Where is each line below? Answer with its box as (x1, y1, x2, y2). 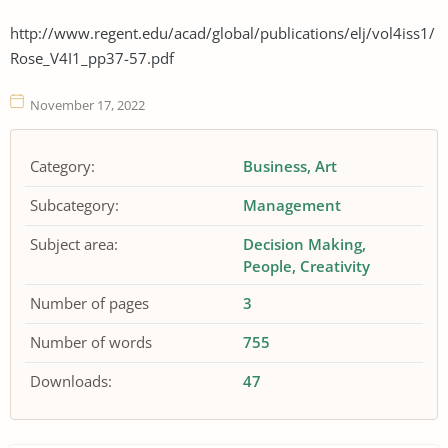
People (243, 256, 293, 276)
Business (243, 156, 308, 176)
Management (243, 195, 342, 215)
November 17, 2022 (30, 95, 145, 114)
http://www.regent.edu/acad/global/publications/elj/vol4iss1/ (10, 22, 435, 43)
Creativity (300, 256, 371, 276)
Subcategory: (30, 195, 119, 215)
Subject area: (30, 234, 118, 254)
